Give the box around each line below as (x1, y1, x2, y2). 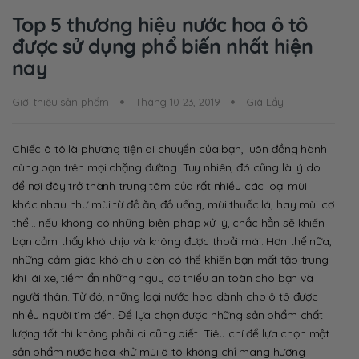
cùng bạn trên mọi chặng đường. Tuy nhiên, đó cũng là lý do (12, 159, 321, 175)
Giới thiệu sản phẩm (12, 95, 110, 108)
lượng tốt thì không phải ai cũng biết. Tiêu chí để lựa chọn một (12, 325, 330, 341)
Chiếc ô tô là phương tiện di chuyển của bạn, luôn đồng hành (12, 141, 327, 156)
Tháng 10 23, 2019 (135, 95, 220, 108)
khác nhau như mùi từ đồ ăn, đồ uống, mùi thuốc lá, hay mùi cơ (12, 196, 334, 212)
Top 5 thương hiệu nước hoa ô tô (12, 11, 308, 37)
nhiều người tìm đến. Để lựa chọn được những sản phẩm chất (12, 307, 324, 322)
